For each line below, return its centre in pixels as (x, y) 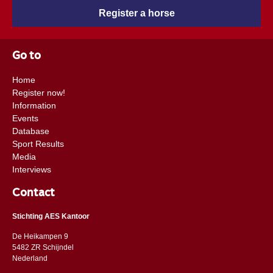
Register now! (38, 92)
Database (30, 131)
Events (25, 118)
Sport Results (38, 144)
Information (34, 105)
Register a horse (136, 13)
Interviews (31, 169)
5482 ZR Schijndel (43, 247)
